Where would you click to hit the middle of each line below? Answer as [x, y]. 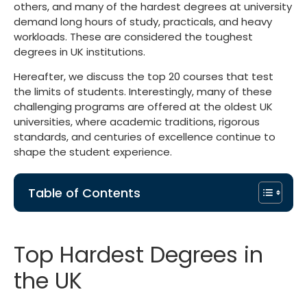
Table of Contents [84, 193]
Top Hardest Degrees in [138, 254]
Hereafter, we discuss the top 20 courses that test [144, 77]
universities [42, 122]
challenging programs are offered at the [119, 107]
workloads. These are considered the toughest [133, 37]
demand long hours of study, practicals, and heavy [143, 22]
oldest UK [248, 107]
